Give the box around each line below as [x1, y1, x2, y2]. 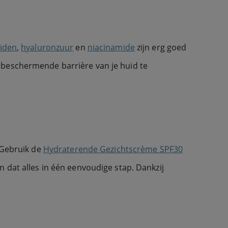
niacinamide [87, 41, 135, 53]
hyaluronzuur [21, 41, 74, 53]
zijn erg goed [134, 41, 187, 53]
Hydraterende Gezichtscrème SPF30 [43, 143, 183, 155]
